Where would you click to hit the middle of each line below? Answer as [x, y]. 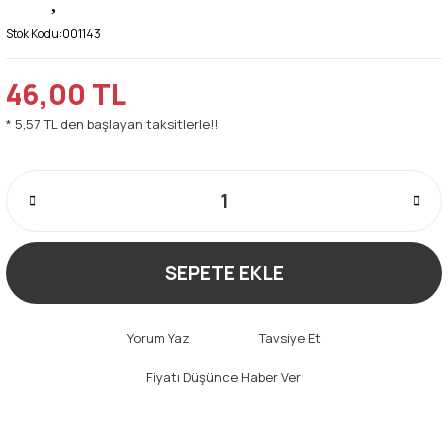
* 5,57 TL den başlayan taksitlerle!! [112, 123]
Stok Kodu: [34, 33]
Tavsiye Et [289, 337]
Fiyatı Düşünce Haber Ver [223, 376]
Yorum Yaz [158, 337]
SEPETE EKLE [224, 272]
